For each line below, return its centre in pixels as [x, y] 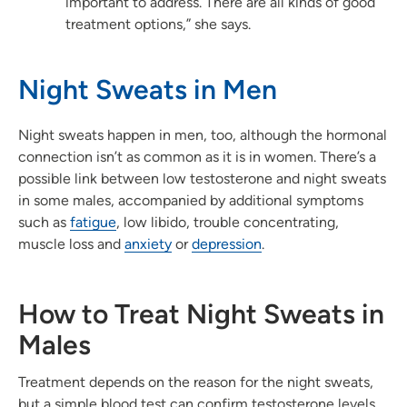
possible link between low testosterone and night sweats [202, 178]
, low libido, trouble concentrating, [228, 222]
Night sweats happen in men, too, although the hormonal [203, 134]
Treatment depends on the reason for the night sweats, [196, 382]
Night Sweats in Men [148, 89]
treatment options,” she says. [158, 24]
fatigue [93, 222]
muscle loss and [71, 243]
